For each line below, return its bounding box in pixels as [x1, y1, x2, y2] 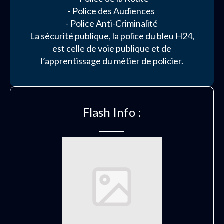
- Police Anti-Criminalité [66, 18, 158, 29]
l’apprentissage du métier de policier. [40, 55, 183, 66]
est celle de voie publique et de [52, 43, 171, 54]
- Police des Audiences [67, 5, 156, 16]
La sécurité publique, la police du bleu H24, [29, 30, 194, 41]
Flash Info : [82, 105, 141, 119]
